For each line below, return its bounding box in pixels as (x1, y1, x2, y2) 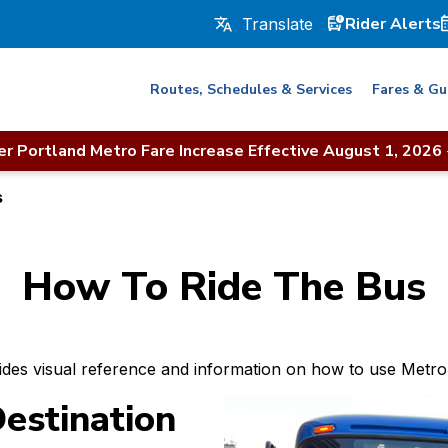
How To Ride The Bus (22, 260, 426, 314)
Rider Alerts (345, 13, 441, 35)
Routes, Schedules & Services (150, 79, 352, 99)
